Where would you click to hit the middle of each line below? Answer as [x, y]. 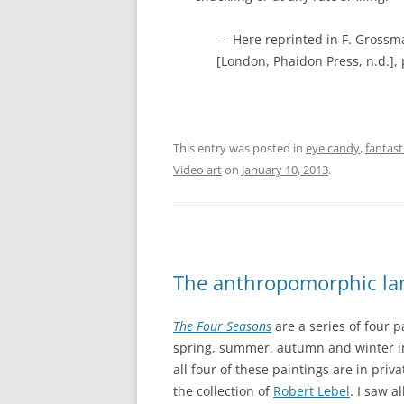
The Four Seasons [222, 326]
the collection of [223, 390]
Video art [197, 169]
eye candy [333, 147]
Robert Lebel [312, 390]
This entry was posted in [239, 147]
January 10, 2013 [285, 169]
